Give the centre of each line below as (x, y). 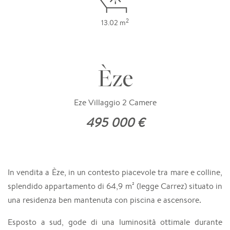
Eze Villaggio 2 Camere (115, 102)
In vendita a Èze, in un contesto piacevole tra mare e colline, (115, 172)
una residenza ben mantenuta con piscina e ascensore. (104, 200)
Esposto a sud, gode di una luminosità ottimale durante (115, 222)
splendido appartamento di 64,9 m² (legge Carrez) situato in (115, 186)
